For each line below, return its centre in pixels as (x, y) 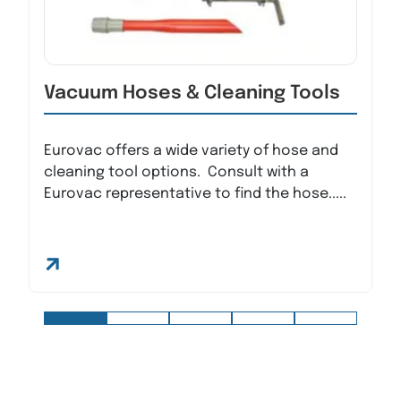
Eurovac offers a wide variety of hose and (191, 151)
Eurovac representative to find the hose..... (195, 194)
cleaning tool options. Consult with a (176, 172)
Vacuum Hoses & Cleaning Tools (192, 94)
